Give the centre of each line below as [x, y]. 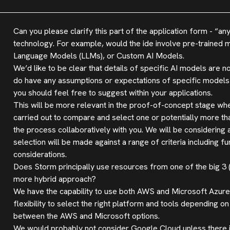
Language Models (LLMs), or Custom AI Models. [99, 56]
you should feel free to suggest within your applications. [113, 93]
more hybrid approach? [54, 179]
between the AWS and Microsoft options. [86, 216]
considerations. [40, 154]
